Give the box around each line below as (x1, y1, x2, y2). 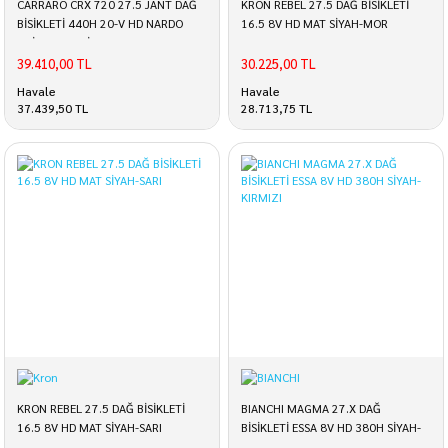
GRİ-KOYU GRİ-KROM (17, 34, 126, 50)
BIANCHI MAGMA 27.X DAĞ (241, 400, 381, 416)
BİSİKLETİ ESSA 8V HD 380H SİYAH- (241, 419, 421, 435)
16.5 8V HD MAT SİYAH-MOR (241, 15, 388, 31)
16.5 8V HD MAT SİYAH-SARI (17, 419, 162, 435)
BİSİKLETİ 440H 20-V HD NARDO (17, 15, 183, 31)
